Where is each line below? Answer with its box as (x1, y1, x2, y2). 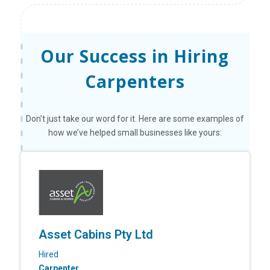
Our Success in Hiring (40, 44, 230, 67)
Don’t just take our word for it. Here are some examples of (25, 113, 244, 124)
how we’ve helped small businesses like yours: (48, 127, 222, 137)
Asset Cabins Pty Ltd (38, 227, 153, 242)
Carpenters (84, 69, 185, 93)
